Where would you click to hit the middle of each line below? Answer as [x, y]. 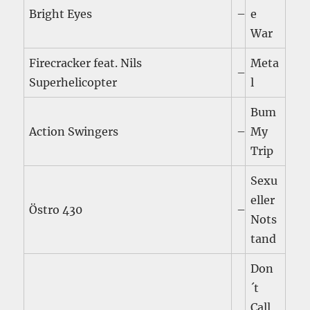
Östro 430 [56, 210]
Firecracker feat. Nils [86, 63]
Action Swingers [74, 132]
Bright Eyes [61, 14]
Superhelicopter [73, 83]
